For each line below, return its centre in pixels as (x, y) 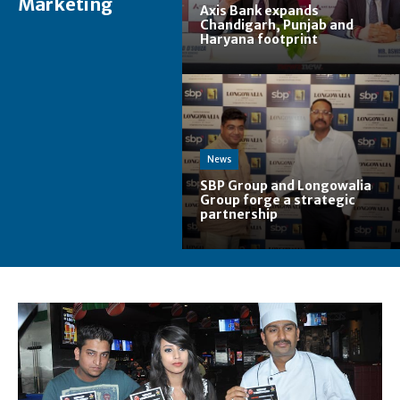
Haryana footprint (259, 40)
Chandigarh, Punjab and (277, 25)
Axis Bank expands (259, 11)
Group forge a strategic (278, 200)
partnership (239, 214)
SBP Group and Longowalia (286, 185)
